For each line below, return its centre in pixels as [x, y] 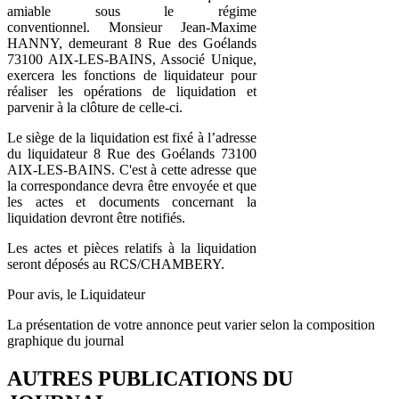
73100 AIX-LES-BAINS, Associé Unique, [132, 59]
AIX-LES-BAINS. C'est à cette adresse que [132, 169]
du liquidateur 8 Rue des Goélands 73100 [132, 153]
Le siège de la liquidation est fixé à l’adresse [132, 137]
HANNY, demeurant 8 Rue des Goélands [132, 43]
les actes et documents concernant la [132, 201]
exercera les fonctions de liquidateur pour [132, 75]
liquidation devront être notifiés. [96, 217]
